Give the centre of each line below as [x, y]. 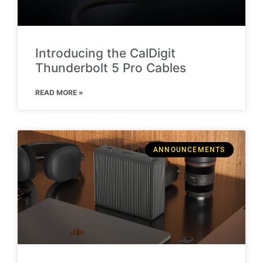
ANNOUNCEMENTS [189, 150]
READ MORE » [59, 92]
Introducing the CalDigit [105, 53]
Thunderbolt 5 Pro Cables [111, 68]
